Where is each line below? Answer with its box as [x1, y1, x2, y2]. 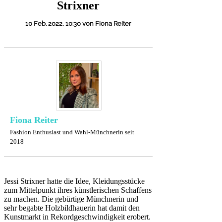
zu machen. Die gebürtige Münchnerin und [4, 195, 138, 204]
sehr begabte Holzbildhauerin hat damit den [4, 204, 140, 213]
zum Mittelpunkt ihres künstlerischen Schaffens [4, 186, 152, 195]
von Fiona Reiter [82, 19, 131, 27]
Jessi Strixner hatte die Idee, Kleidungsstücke [4, 177, 145, 186]
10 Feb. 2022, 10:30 [25, 19, 81, 27]
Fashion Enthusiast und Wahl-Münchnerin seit [10, 128, 134, 136]
